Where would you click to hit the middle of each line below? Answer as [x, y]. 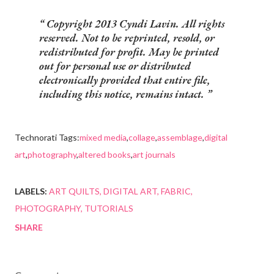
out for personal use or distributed [115, 66]
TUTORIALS [109, 209]
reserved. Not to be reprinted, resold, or [127, 38]
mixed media [103, 138]
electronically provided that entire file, [125, 80]
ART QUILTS [74, 191]
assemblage [180, 138]
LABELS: [31, 191]
